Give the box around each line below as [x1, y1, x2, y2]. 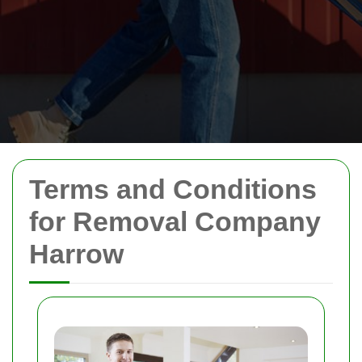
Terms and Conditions [29, 174, 317, 204]
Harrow [29, 238, 124, 269]
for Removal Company [29, 206, 321, 237]
